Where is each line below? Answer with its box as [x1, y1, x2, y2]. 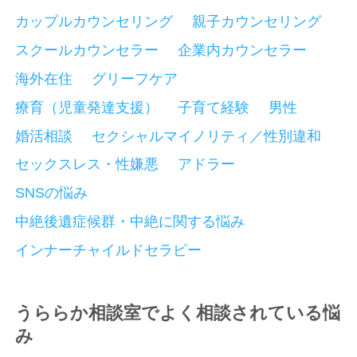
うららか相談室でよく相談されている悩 [15, 304, 341, 324]
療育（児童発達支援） [15, 99, 159, 116]
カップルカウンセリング [15, 13, 174, 29]
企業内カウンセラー [178, 41, 307, 58]
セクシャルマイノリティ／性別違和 [92, 127, 321, 144]
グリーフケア [92, 70, 178, 87]
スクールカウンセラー [15, 41, 159, 58]
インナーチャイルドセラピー [15, 242, 202, 259]
